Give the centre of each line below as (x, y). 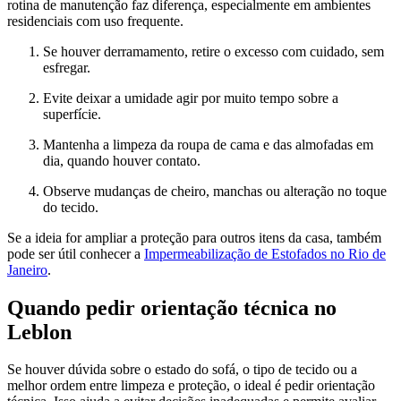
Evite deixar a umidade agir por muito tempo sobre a (191, 98)
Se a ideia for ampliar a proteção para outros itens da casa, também (194, 237)
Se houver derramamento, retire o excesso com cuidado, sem (213, 51)
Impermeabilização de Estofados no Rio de (265, 253)
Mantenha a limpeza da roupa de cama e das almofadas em (208, 144)
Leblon (39, 332)
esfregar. (67, 67)
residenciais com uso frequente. (95, 21)
